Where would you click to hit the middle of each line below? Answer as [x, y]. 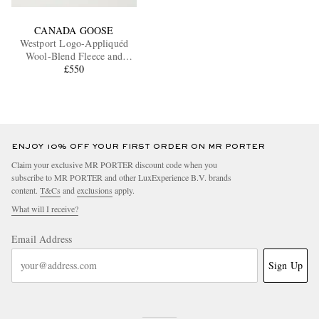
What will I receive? [45, 208]
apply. [124, 190]
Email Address [42, 239]
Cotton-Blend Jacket [74, 68]
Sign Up [285, 265]
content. [26, 190]
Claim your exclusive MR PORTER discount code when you [114, 164]
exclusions [95, 190]
